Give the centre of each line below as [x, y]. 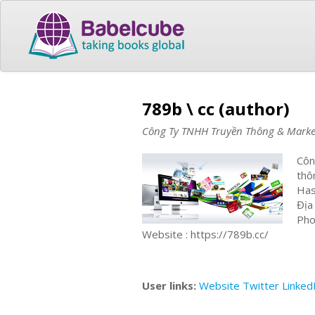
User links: [171, 285]
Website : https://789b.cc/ [205, 234]
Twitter [261, 285]
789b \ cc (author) [216, 108]
